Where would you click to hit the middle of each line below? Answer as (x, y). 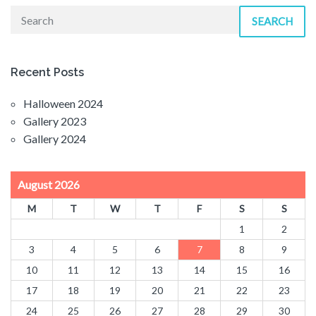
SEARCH (272, 22)
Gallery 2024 (55, 139)
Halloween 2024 (63, 104)
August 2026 (49, 185)
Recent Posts (47, 73)
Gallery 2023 (55, 121)
